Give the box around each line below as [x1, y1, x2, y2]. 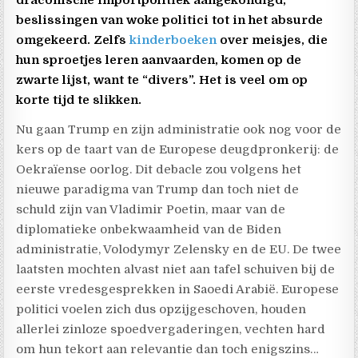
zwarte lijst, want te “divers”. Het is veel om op [16, 72, 308, 87]
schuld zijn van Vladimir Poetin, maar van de [16, 201, 286, 217]
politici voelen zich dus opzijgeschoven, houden [16, 301, 307, 316]
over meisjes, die [217, 32, 328, 47]
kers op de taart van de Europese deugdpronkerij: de [16, 141, 340, 157]
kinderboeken [129, 32, 217, 47]
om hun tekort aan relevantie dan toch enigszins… [16, 341, 320, 356]
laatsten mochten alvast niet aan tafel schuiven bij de [16, 261, 336, 276]
